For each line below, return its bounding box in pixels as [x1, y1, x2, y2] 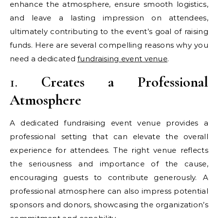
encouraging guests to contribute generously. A [10, 172, 208, 182]
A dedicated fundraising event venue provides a [10, 118, 208, 127]
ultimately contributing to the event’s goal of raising [10, 26, 208, 36]
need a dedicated [10, 54, 78, 63]
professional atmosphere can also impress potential [10, 186, 208, 196]
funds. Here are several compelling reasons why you [10, 40, 208, 50]
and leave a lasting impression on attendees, [10, 13, 208, 22]
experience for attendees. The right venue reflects [10, 145, 208, 155]
